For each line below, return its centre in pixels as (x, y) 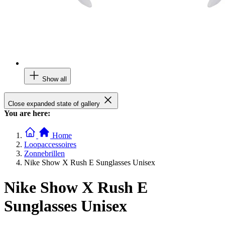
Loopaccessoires (50, 145)
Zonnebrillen (44, 154)
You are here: (27, 114)
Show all (54, 79)
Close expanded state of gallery (54, 104)
